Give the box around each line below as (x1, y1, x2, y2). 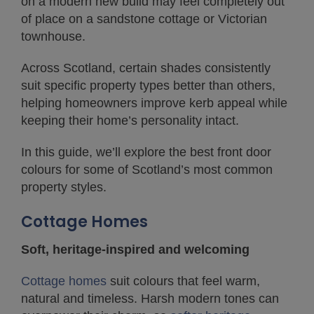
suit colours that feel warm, (107, 274, 260, 288)
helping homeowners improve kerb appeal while (21, 96, 287, 110)
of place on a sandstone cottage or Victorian (21, 12, 267, 26)
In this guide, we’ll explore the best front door (21, 145, 271, 159)
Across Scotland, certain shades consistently (21, 61, 271, 75)
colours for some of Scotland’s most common (21, 163, 273, 177)
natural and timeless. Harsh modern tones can (21, 292, 279, 306)
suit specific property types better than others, (21, 78, 275, 93)
